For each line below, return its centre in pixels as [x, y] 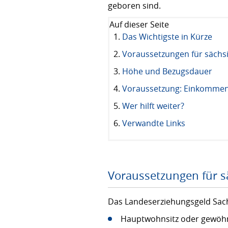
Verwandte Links [154, 123]
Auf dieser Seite [139, 24]
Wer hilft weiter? [153, 106]
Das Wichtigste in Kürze [167, 37]
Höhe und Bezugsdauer [167, 71]
